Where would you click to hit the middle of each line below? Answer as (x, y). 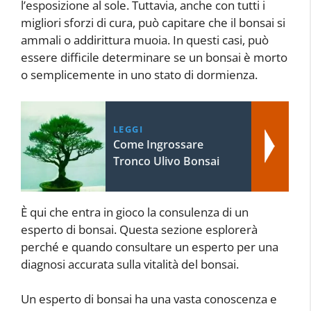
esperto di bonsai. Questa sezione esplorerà (139, 229)
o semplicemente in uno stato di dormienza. (139, 75)
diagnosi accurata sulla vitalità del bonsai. (130, 264)
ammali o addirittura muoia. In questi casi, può (145, 40)
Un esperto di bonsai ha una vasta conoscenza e (149, 299)
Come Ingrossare (158, 144)
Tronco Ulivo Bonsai (166, 161)
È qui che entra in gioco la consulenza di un (135, 212)
